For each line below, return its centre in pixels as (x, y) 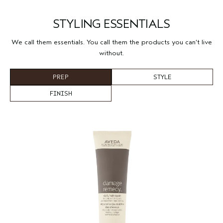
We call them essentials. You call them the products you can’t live (111, 42)
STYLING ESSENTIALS (111, 24)
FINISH (61, 94)
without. (111, 53)
